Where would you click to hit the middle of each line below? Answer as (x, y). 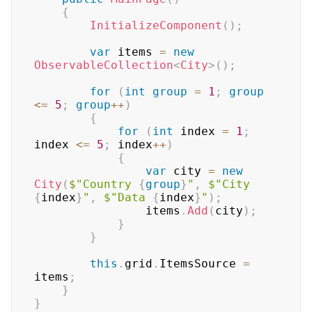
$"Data (128, 197)
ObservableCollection (104, 65)
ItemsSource (201, 264)
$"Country (104, 184)
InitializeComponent (156, 25)
